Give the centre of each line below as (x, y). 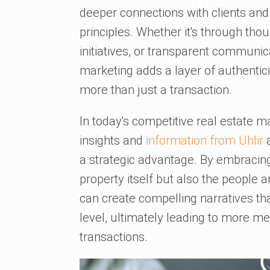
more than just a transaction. (156, 89)
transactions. (114, 237)
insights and (113, 140)
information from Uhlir (205, 140)
